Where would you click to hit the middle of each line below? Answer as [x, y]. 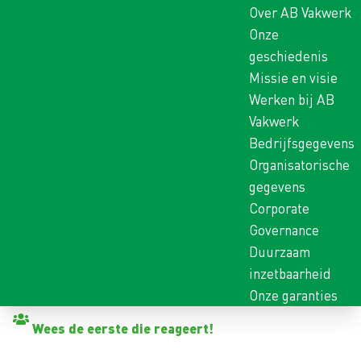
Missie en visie [293, 78]
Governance [284, 230]
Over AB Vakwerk [300, 12]
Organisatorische [299, 165]
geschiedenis [288, 56]
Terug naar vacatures [92, 316]
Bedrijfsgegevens [302, 143]
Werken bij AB [292, 100]
